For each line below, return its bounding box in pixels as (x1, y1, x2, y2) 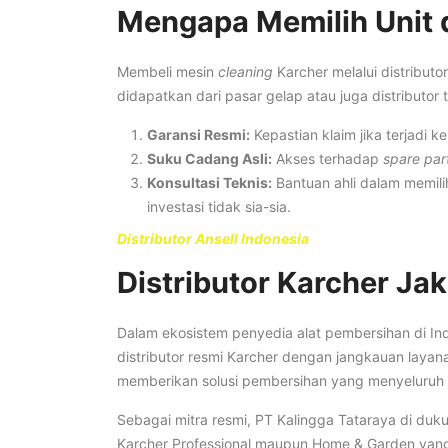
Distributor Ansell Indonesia (117, 229, 309, 247)
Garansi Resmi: (147, 125, 250, 143)
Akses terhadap (272, 149, 383, 167)
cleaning (218, 62, 273, 80)
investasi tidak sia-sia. (147, 197, 291, 215)
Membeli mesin (117, 62, 218, 80)
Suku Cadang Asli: (147, 149, 272, 167)
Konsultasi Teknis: (147, 173, 272, 191)
